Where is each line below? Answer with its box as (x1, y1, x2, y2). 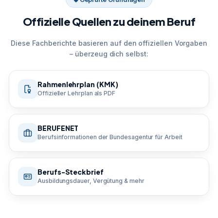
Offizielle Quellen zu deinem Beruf (22, 14, 196, 28)
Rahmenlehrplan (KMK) (37, 79, 118, 89)
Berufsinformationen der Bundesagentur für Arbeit (37, 133, 182, 141)
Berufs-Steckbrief (37, 167, 104, 176)
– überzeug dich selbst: (70, 49, 148, 58)
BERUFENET (37, 123, 79, 132)
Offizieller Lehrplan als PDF (37, 89, 116, 97)
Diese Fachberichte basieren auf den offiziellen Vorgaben (10, 38, 208, 47)
